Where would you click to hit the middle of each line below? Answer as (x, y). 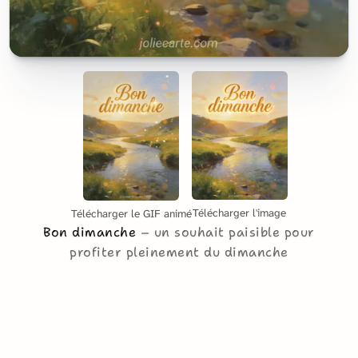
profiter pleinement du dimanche (179, 252)
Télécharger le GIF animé (131, 213)
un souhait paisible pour (234, 232)
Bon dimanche (92, 232)
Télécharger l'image (239, 213)
